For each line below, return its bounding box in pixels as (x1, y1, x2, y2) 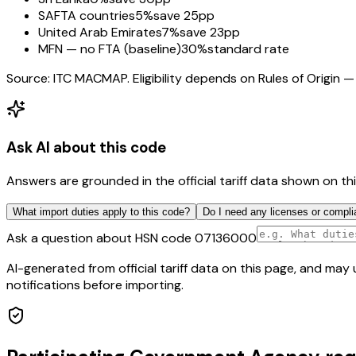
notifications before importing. (6, 276, 184, 293)
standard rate (207, 41, 289, 58)
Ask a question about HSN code (6, 229, 195, 246)
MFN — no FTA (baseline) (38, 41, 181, 58)
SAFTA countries (38, 7, 135, 25)
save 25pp (153, 7, 215, 25)
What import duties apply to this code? (13, 205, 190, 218)
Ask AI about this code (6, 137, 166, 158)
